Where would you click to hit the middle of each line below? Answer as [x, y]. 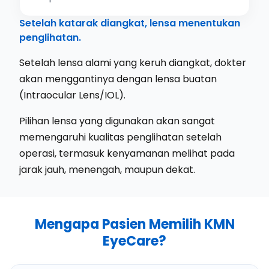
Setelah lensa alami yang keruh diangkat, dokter [133, 63]
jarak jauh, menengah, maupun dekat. [107, 170]
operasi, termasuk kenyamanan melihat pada [127, 153]
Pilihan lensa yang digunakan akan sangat [117, 121]
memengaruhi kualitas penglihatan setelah [120, 137]
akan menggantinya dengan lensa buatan [118, 79]
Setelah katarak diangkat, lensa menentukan [130, 23]
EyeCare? [134, 241]
